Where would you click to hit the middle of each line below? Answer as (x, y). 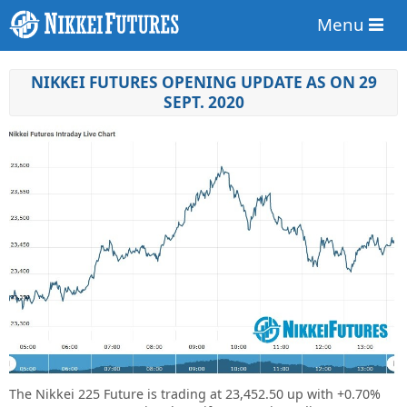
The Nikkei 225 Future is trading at (115, 394)
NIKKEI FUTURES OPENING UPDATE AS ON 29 (203, 83)
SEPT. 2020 (203, 103)
